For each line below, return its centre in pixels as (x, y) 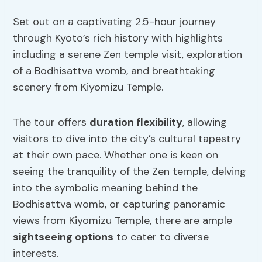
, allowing (205, 123)
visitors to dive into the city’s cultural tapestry (127, 139)
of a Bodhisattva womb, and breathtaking (114, 71)
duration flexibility (136, 123)
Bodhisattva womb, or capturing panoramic (119, 204)
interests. (36, 254)
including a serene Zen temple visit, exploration (128, 55)
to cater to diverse (161, 237)
